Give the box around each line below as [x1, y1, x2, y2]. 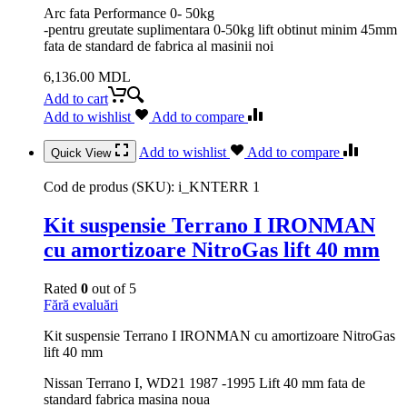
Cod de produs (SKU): [44, 178, 178, 194]
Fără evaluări [44, 296, 118, 313]
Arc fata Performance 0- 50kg [44, 5, 214, 21]
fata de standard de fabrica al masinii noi [44, 37, 273, 54]
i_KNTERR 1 [178, 178, 260, 194]
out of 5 [88, 280, 136, 296]
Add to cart [44, 90, 108, 106]
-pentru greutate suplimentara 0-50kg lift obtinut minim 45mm [44, 21, 397, 37]
